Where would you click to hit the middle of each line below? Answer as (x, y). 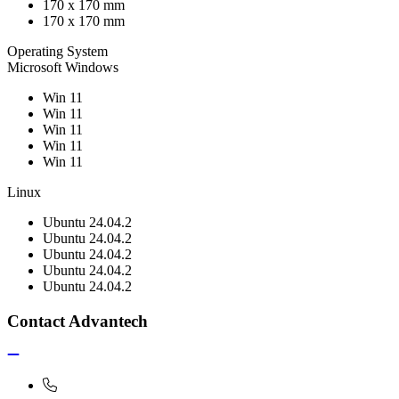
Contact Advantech (77, 321)
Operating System (57, 51)
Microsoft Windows (63, 67)
